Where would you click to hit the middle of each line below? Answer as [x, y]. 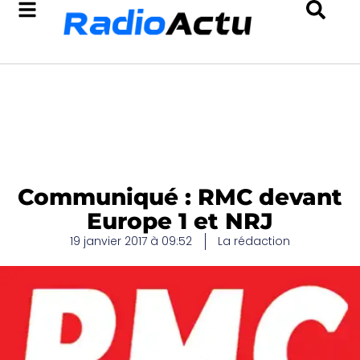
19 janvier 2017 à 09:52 [131, 241]
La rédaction [254, 241]
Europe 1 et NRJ [180, 221]
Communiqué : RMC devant [180, 197]
